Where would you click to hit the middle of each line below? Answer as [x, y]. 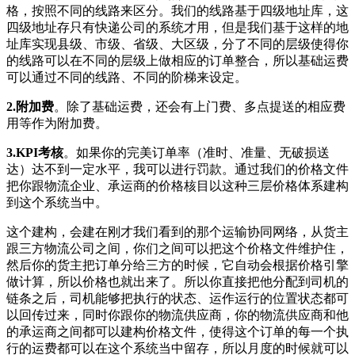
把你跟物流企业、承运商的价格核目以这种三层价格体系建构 [177, 186]
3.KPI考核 [35, 153]
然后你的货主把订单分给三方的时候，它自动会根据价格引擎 [177, 265]
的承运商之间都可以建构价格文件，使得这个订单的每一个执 [177, 332]
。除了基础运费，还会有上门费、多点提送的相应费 [200, 107]
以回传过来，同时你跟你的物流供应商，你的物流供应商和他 [177, 315]
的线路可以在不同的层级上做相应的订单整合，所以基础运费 [177, 61]
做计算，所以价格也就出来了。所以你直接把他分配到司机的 [177, 282]
